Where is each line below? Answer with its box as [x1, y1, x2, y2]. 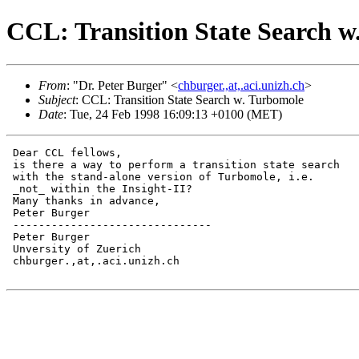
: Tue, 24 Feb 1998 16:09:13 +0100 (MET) [63, 107, 282, 121]
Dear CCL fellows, [6, 146, 122, 159]
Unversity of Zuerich [6, 242, 141, 255]
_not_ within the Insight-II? [6, 182, 192, 195]
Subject [38, 92, 75, 107]
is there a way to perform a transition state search [6, 158, 340, 171]
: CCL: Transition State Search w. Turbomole [75, 92, 304, 107]
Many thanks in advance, [6, 194, 160, 207]
